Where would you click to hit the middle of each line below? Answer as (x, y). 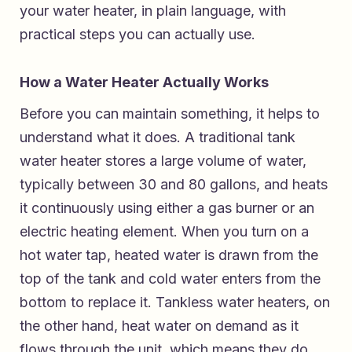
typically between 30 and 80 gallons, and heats (174, 184)
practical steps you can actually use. (137, 34)
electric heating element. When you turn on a (164, 231)
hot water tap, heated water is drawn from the (169, 255)
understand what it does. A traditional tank (158, 137)
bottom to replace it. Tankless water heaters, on (175, 302)
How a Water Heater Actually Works (144, 82)
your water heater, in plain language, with (153, 10)
